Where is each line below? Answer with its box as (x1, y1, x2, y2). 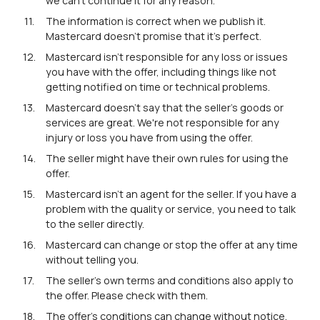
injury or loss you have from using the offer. (45, 131, 253, 145)
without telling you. (45, 253, 139, 267)
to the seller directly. (45, 217, 144, 231)
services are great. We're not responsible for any (45, 116, 279, 130)
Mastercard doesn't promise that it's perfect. (45, 29, 261, 44)
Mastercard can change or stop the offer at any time (45, 238, 298, 252)
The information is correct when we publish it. (45, 14, 266, 29)
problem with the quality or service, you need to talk (45, 202, 296, 216)
